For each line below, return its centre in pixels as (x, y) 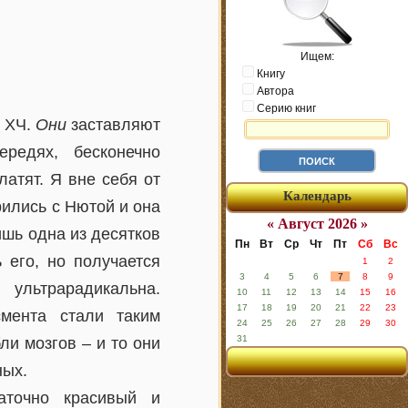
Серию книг (285, 108)
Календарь (317, 196)
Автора (274, 91)
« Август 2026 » (317, 224)
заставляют (113, 125)
